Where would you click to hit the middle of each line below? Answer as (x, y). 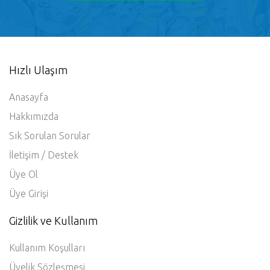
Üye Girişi (29, 235)
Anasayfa (29, 138)
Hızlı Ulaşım (38, 111)
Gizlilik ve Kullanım (53, 262)
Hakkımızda (34, 158)
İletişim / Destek (44, 196)
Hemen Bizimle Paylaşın (135, 28)
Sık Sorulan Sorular (50, 177)
